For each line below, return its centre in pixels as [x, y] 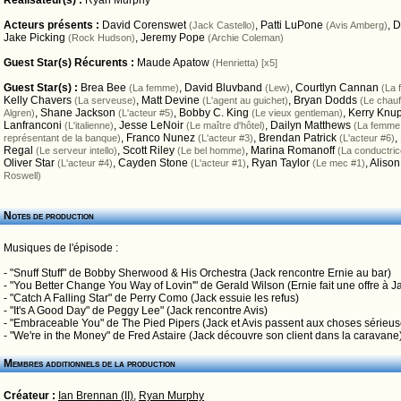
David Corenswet [144, 25]
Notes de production [49, 216]
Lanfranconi [33, 125]
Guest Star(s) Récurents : [70, 63]
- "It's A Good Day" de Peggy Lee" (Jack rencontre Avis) [136, 311]
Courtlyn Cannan [337, 88]
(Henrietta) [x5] [245, 63]
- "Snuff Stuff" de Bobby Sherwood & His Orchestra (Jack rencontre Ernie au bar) [197, 273]
